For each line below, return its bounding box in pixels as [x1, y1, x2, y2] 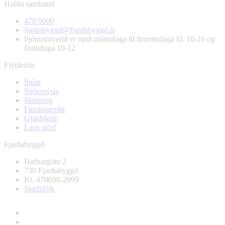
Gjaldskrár [24, 114, 57, 123]
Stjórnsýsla [24, 86, 59, 95]
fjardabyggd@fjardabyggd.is [24, 25, 115, 34]
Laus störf [24, 123, 56, 132]
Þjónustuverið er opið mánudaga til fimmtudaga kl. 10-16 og [24, 34, 215, 43]
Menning [24, 95, 53, 104]
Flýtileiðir [4, 60, 35, 69]
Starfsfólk [24, 184, 55, 193]
